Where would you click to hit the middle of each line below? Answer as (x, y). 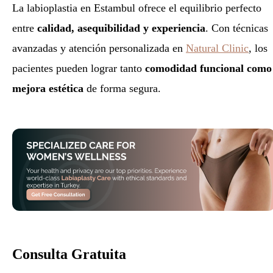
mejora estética (48, 89)
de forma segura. (122, 89)
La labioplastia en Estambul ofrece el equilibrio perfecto (137, 8)
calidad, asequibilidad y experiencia (121, 28)
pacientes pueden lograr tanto (79, 69)
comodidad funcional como (208, 69)
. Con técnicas (237, 28)
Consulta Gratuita (69, 254)
